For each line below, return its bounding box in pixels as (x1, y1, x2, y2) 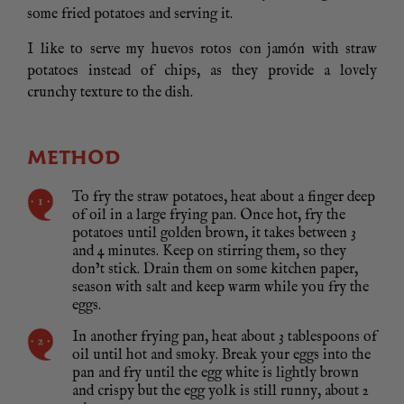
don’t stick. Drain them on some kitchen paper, (72, 261, 358, 280)
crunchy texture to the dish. (27, 84, 193, 103)
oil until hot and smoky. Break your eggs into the (72, 346, 371, 365)
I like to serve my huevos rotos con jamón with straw (27, 41, 377, 60)
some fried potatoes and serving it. (27, 5, 233, 24)
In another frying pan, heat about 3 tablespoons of (72, 328, 377, 347)
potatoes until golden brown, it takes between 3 (72, 225, 356, 243)
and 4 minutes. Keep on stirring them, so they (72, 243, 346, 262)
